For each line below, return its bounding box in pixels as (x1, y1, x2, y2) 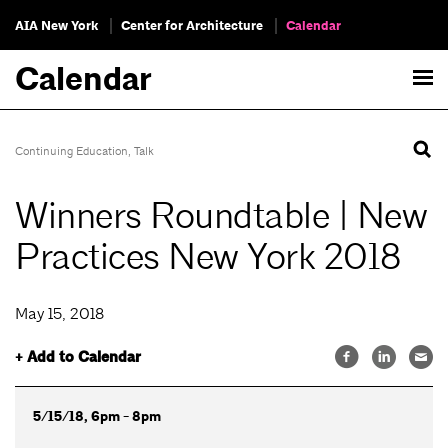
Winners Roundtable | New (15, 193, 427, 240)
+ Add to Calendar (15, 347, 141, 368)
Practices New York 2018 (15, 234, 401, 281)
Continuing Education (15, 143, 128, 159)
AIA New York (15, 17, 98, 35)
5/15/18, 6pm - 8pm (32, 406, 161, 426)
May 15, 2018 (15, 304, 104, 324)
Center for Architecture (121, 17, 263, 35)
